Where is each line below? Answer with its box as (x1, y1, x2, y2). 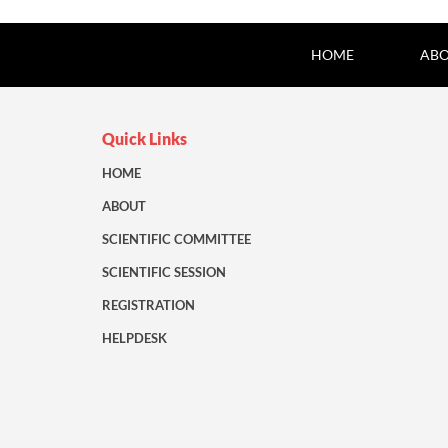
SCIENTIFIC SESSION (102, 264, 226, 281)
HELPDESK (102, 330, 167, 347)
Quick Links (102, 129, 187, 149)
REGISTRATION (102, 297, 195, 314)
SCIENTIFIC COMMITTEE (102, 231, 251, 248)
